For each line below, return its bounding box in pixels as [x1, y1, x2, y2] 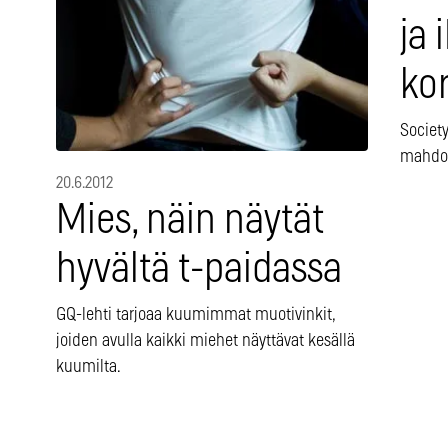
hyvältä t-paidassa [56, 249, 342, 291]
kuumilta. [56, 358, 121, 377]
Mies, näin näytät [56, 200, 324, 242]
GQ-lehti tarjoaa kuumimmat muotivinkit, [56, 306, 335, 325]
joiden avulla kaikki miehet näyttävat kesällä [56, 332, 355, 351]
